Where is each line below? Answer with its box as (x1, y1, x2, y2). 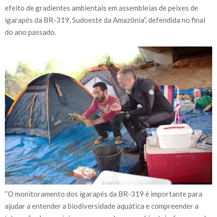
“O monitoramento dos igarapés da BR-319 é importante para (5, 189, 202, 199)
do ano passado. (5, 28, 56, 37)
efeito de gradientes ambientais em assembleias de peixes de (5, 3, 198, 13)
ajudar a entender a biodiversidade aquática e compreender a (5, 201, 199, 211)
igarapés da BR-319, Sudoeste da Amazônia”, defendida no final (5, 15, 205, 25)
